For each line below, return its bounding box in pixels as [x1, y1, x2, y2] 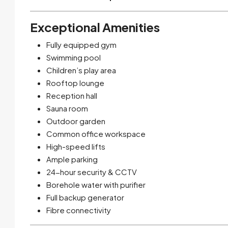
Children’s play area [46, 65, 116, 75]
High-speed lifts [46, 141, 105, 151]
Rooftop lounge [46, 77, 104, 88]
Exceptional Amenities [30, 19, 160, 35]
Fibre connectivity [46, 205, 111, 215]
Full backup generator [46, 192, 124, 202]
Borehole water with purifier [46, 179, 146, 189]
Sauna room [46, 103, 88, 113]
